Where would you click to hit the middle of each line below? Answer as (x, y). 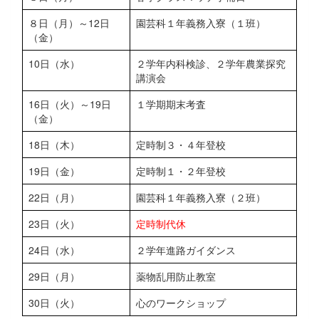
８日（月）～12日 (69, 22)
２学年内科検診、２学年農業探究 (211, 63)
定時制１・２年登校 (181, 171)
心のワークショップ (181, 302)
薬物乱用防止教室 (176, 276)
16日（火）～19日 (70, 104)
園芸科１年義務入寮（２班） (201, 197)
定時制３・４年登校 (181, 144)
